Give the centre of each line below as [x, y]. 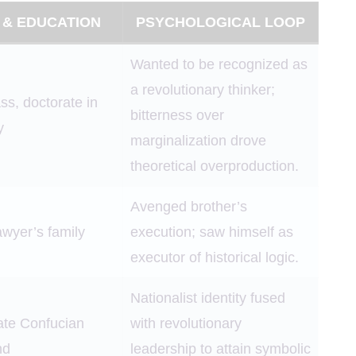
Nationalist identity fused [208, 298]
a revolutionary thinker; [203, 90]
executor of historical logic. [215, 258]
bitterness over [177, 116]
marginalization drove [198, 141]
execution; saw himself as [212, 232]
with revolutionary [186, 324]
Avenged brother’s [189, 207]
